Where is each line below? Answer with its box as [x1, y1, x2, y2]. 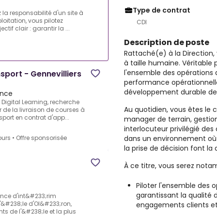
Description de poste [124, 37, 209, 48]
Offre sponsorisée [16, 134, 67, 142]
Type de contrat [133, 5, 190, 15]
